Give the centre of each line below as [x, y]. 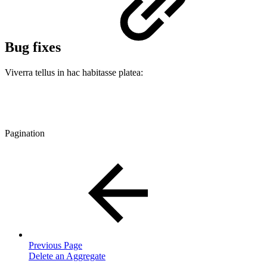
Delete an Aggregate [67, 256]
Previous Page [55, 245]
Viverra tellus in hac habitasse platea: [74, 72]
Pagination [25, 133]
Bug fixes [35, 47]
